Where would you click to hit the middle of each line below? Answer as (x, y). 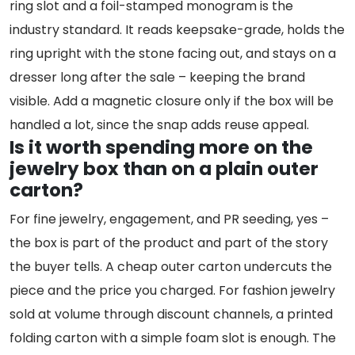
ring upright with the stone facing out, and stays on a (173, 54)
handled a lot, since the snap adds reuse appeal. (159, 125)
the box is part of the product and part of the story (169, 243)
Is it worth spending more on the (161, 148)
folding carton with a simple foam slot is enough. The (173, 338)
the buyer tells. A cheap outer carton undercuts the (171, 267)
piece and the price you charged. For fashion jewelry (172, 291)
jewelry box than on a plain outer (164, 169)
